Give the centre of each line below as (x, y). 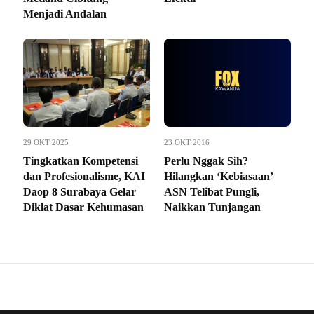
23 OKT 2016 (187, 142)
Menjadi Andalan (65, 13)
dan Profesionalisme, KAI (84, 176)
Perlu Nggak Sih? (206, 161)
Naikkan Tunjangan (212, 207)
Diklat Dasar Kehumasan (83, 207)
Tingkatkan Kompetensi (81, 161)
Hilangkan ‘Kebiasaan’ (218, 176)
